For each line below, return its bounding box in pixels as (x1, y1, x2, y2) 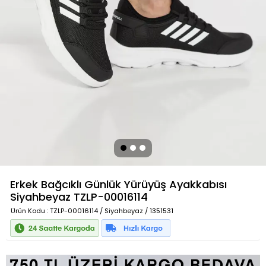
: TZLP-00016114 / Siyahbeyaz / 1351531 (45, 206, 173, 216)
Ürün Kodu (11, 206, 45, 216)
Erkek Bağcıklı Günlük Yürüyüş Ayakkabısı (10, 177, 227, 192)
